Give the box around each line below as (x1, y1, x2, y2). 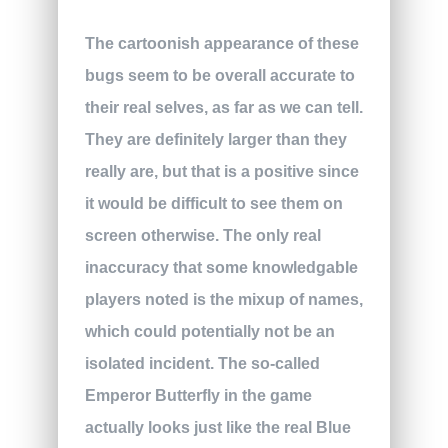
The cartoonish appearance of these (84, 34, 359, 52)
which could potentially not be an (84, 322, 335, 340)
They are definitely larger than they (84, 130, 347, 148)
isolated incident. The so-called (84, 354, 320, 372)
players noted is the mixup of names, (84, 290, 363, 308)
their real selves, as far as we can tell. (84, 98, 363, 116)
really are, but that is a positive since (84, 162, 359, 180)
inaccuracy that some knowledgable (84, 258, 358, 276)
